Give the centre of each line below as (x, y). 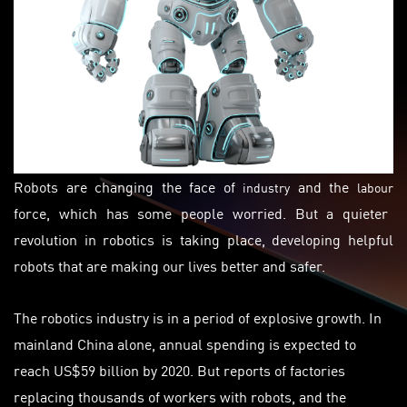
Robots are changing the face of (129, 186)
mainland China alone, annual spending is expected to (185, 343)
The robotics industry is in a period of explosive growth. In (198, 317)
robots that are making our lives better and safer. (171, 265)
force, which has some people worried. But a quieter (201, 213)
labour (376, 187)
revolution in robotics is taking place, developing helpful (203, 239)
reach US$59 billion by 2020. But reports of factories (179, 370)
